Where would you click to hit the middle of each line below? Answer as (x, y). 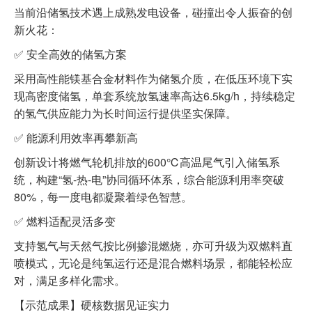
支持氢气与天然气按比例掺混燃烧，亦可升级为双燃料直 (153, 245)
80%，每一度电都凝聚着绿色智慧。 (103, 197)
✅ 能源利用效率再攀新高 (76, 138)
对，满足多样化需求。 (70, 280)
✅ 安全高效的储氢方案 (70, 54)
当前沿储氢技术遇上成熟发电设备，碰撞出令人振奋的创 (153, 12)
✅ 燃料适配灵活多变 (65, 221)
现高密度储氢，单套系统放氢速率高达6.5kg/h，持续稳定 (155, 96)
